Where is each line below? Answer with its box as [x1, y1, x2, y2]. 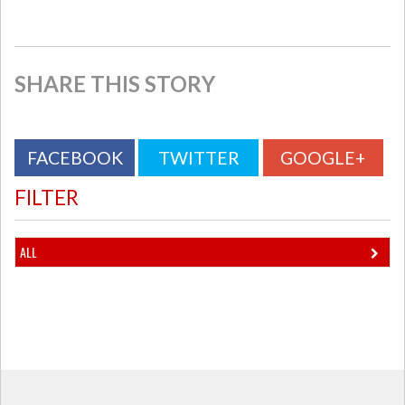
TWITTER [157, 147, 240, 168]
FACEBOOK [26, 147, 123, 168]
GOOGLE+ [280, 147, 366, 168]
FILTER [14, 185, 79, 210]
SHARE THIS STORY [14, 71, 215, 97]
